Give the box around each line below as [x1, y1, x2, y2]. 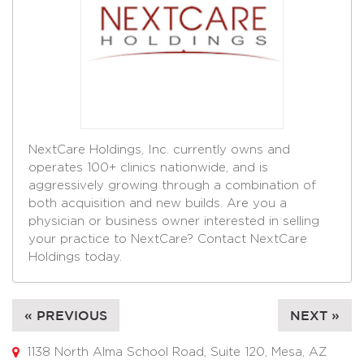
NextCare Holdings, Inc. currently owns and [28, 144, 291, 157]
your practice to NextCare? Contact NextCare [28, 233, 308, 246]
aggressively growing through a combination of [28, 180, 317, 193]
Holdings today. [28, 251, 123, 264]
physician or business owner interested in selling [28, 215, 320, 228]
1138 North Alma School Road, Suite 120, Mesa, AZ [27, 346, 327, 359]
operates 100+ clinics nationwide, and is [28, 162, 269, 175]
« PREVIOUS [24, 308, 107, 323]
